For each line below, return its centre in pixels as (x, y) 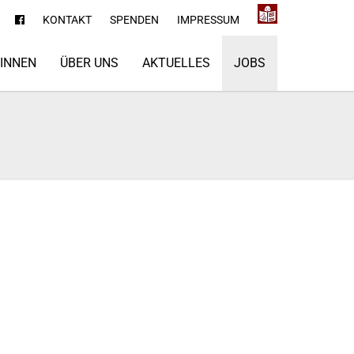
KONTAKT (67, 20)
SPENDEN (134, 20)
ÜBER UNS (89, 63)
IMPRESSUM (208, 20)
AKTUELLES (176, 63)
